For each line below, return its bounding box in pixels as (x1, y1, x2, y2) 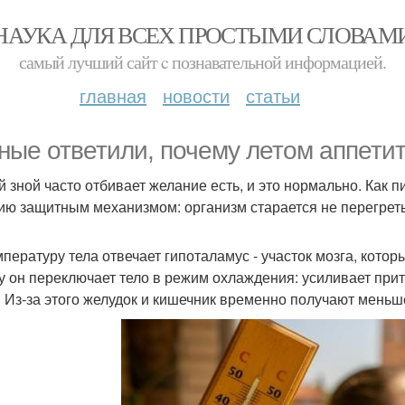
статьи (246, 82, 300, 108)
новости (163, 82, 230, 108)
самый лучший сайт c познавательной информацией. (19, 50, 386, 74)
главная (80, 82, 146, 108)
